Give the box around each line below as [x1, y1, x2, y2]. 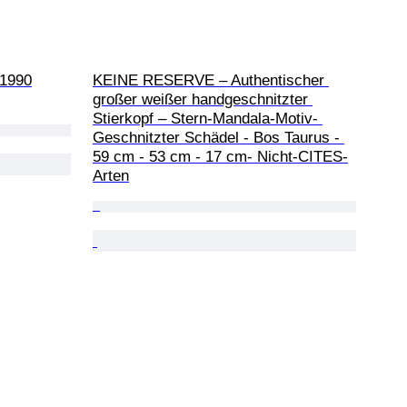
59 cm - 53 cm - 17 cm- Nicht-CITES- [93, 147, 348, 165]
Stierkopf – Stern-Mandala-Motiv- [93, 109, 323, 127]
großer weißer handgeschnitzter [93, 90, 313, 108]
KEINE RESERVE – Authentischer [93, 71, 329, 89]
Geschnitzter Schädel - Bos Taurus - [93, 128, 344, 146]
